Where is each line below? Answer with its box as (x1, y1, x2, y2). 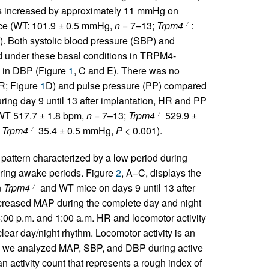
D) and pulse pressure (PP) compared (45, 79, 207, 92)
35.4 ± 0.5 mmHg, (35, 124, 116, 138)
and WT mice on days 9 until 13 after (37, 181, 195, 195)
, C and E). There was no (73, 64, 180, 77)
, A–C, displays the (121, 166, 201, 180)
